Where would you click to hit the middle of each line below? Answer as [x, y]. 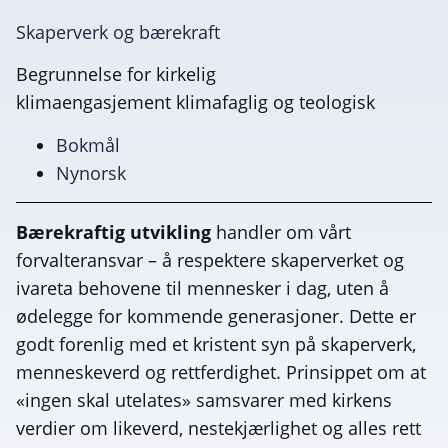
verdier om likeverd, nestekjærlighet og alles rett [218, 427]
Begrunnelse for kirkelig [116, 74]
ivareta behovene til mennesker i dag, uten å [202, 287]
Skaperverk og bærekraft [118, 31]
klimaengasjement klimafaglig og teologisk [195, 102]
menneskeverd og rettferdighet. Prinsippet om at [221, 371]
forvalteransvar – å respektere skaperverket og [210, 259]
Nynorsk [91, 172]
